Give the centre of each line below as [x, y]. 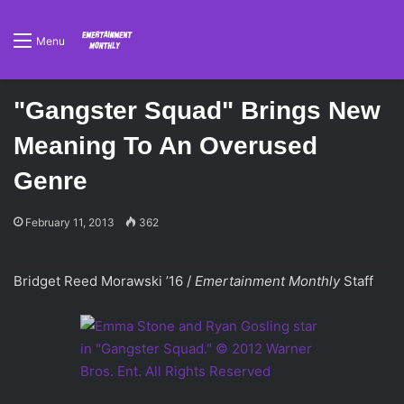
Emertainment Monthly [267, 281]
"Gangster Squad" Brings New [197, 110]
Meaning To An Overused [165, 146]
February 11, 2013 [70, 222]
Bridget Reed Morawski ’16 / [104, 281]
